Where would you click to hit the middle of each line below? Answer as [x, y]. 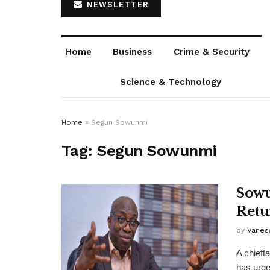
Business [133, 52]
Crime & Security [212, 52]
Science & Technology [170, 82]
